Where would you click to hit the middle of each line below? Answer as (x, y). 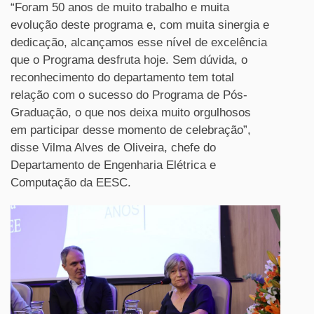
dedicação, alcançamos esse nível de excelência (139, 42)
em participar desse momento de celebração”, (131, 130)
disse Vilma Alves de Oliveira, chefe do (113, 147)
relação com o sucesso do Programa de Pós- (129, 95)
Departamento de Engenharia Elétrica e (113, 165)
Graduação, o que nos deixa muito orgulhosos (131, 112)
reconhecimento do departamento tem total (122, 77)
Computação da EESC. (71, 182)
